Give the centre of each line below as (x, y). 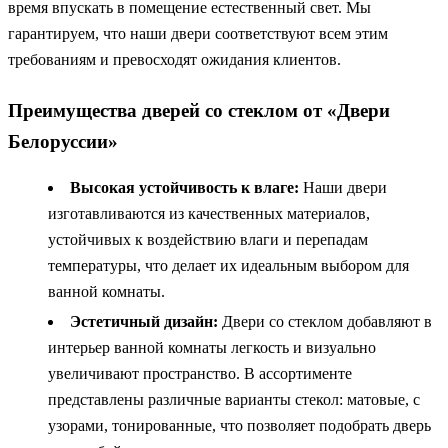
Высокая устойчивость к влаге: (184, 188)
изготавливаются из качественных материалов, (209, 214)
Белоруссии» (63, 142)
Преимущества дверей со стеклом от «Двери (199, 111)
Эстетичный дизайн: (144, 322)
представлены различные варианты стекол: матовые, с (234, 400)
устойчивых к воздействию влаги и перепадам (208, 240)
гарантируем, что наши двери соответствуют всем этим (198, 34)
